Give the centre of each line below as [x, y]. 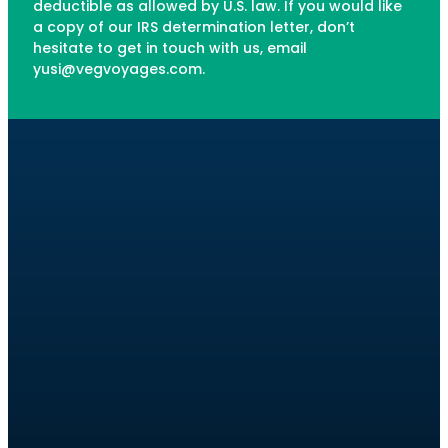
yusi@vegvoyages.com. [119, 68]
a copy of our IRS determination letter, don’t [194, 26]
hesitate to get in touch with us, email [170, 47]
